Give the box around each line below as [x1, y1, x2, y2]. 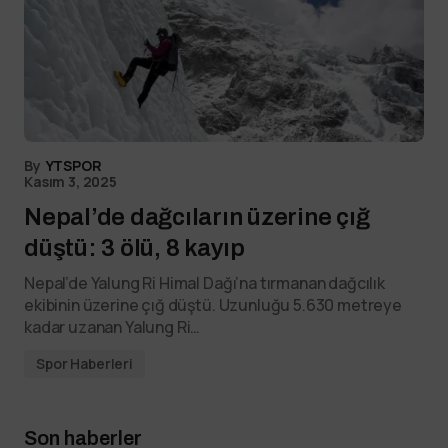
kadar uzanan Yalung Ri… [24, 316, 201, 338]
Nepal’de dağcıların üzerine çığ [24, 204, 370, 230]
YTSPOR [45, 156, 102, 175]
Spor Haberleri [36, 354, 134, 373]
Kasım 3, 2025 [24, 172, 117, 191]
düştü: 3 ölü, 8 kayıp [24, 235, 245, 261]
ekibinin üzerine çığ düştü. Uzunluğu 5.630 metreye [24, 294, 402, 316]
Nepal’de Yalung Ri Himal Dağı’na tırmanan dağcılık [24, 272, 385, 294]
